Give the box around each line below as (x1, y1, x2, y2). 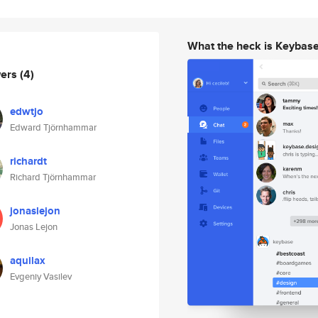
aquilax (10, 253, 45, 268)
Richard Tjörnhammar (10, 170, 96, 184)
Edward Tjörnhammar (10, 121, 97, 134)
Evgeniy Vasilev (10, 270, 72, 283)
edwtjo (10, 104, 43, 119)
